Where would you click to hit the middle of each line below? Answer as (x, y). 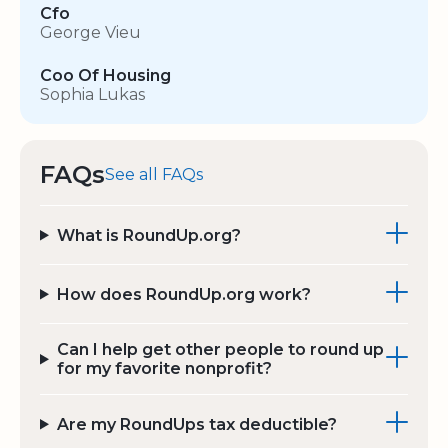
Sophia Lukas (92, 95)
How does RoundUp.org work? (183, 294)
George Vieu (90, 33)
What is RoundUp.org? (148, 235)
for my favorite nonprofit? (164, 369)
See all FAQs (154, 175)
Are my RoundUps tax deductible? (196, 424)
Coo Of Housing (105, 76)
